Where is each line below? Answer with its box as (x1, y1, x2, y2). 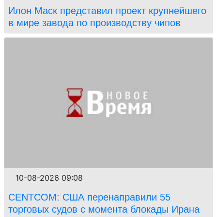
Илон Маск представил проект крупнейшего (8, 5, 206, 16)
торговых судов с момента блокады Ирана (8, 204, 202, 215)
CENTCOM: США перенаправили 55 (8, 192, 170, 203)
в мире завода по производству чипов (8, 17, 184, 29)
